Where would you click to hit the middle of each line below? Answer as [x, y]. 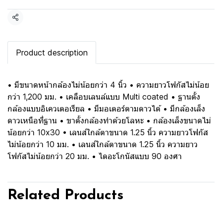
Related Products [65, 195]
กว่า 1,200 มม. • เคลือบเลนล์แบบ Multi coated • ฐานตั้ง [104, 97]
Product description [52, 53]
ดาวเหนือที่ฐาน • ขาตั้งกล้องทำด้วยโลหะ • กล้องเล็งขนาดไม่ [109, 120]
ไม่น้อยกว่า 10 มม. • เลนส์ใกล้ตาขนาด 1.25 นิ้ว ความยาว [103, 144]
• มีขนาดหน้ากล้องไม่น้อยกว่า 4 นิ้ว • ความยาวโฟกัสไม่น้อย [108, 85]
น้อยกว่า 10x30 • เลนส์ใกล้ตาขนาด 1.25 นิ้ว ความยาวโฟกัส [108, 132]
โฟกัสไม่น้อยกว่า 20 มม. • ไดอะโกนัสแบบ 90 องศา [95, 156]
